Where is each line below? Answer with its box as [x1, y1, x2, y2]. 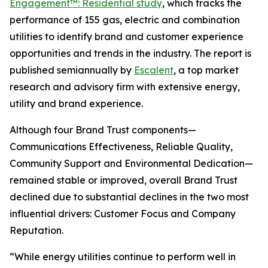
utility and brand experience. [10, 98, 143, 109]
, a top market [173, 64, 239, 76]
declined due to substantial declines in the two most [10, 191, 249, 203]
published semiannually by [10, 64, 134, 76]
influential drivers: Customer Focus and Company [10, 208, 236, 220]
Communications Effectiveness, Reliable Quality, [10, 141, 233, 153]
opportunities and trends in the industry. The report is [10, 47, 251, 59]
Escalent [134, 64, 173, 76]
